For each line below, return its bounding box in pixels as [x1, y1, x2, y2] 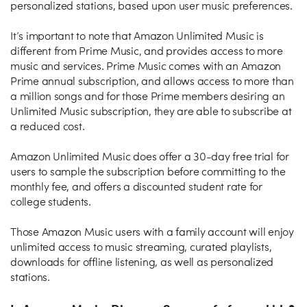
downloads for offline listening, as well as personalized [10, 258, 273, 269]
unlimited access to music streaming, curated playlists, [10, 243, 272, 254]
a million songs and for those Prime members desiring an [10, 92, 285, 103]
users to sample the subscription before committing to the [10, 167, 286, 178]
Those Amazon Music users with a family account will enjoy [10, 228, 294, 238]
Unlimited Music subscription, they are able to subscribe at [10, 107, 292, 118]
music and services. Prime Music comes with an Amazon [10, 62, 281, 73]
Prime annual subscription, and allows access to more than [10, 77, 294, 88]
